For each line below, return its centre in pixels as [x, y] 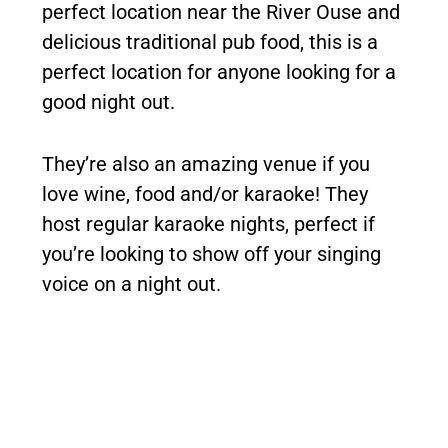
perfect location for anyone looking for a [219, 71]
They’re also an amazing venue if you [206, 163]
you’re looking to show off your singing [211, 253]
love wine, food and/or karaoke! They [205, 193]
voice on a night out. [131, 283]
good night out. [108, 101]
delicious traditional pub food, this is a [210, 41]
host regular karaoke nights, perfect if [208, 223]
